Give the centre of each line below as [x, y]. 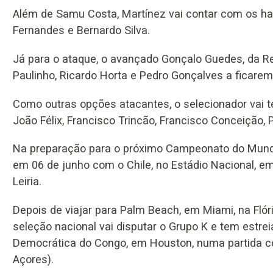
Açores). [33, 259]
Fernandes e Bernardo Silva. [81, 30]
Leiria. [27, 182]
